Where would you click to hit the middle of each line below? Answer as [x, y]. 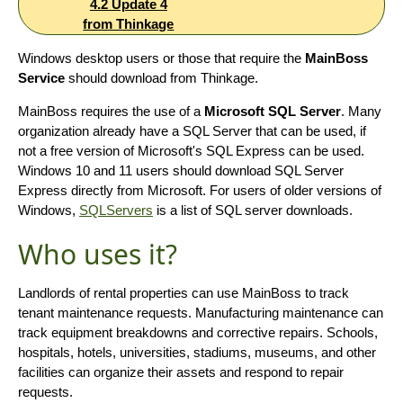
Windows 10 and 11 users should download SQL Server [181, 170]
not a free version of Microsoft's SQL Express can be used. [191, 150]
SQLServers [116, 210]
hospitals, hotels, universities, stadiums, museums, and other [197, 352]
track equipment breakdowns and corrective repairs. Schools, [198, 332]
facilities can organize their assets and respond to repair [181, 372]
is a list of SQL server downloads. [253, 210]
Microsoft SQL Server [273, 111]
